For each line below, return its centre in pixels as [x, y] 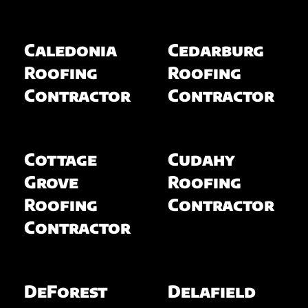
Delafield [212, 290]
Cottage [60, 158]
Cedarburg [216, 49]
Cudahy [201, 158]
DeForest [65, 290]
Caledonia [70, 49]
